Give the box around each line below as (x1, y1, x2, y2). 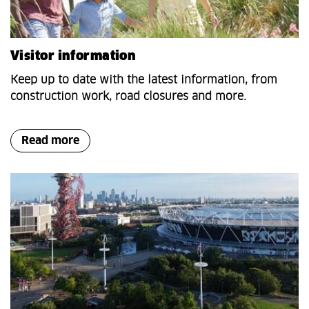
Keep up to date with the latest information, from (10, 74, 277, 86)
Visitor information (10, 50, 137, 63)
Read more (21, 135, 79, 147)
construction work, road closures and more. (10, 91, 246, 103)
